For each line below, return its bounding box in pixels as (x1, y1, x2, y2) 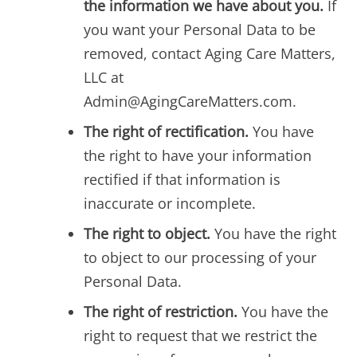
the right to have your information (84, 145, 312, 165)
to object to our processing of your (84, 247, 316, 267)
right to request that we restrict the (84, 325, 317, 345)
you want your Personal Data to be (84, 19, 316, 39)
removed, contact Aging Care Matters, (84, 43, 335, 63)
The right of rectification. (84, 121, 249, 141)
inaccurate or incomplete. (84, 193, 256, 213)
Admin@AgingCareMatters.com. (84, 91, 296, 111)
